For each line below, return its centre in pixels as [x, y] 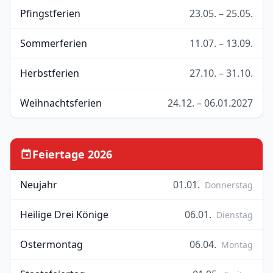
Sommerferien [54, 43]
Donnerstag [229, 185]
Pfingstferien [50, 13]
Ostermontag [51, 244]
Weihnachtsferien [61, 103]
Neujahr [39, 185]
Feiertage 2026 [72, 154]
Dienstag [235, 215]
